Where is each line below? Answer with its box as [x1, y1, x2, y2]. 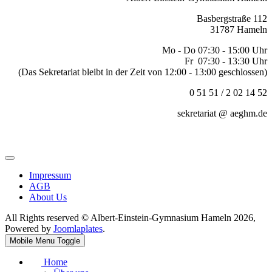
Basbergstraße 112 [194, 13, 267, 24]
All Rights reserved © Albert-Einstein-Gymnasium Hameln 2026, [5, 212, 256, 223]
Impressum [29, 170, 71, 181]
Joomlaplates [53, 223, 103, 234]
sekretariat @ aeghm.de [175, 108, 267, 119]
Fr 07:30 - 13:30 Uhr [185, 56, 267, 67]
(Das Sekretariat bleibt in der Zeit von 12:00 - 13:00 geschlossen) [18, 67, 267, 78]
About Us [29, 192, 67, 203]
